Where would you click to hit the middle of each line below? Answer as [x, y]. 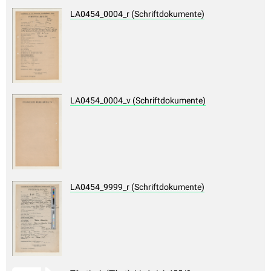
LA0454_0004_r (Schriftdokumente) [137, 14]
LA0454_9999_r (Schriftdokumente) [137, 187]
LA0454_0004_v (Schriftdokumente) [138, 101]
